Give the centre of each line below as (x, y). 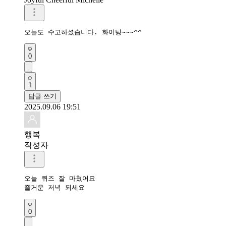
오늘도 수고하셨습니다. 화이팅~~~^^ (83, 32)
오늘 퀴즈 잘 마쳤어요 (62, 178)
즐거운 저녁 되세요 (56, 187)
